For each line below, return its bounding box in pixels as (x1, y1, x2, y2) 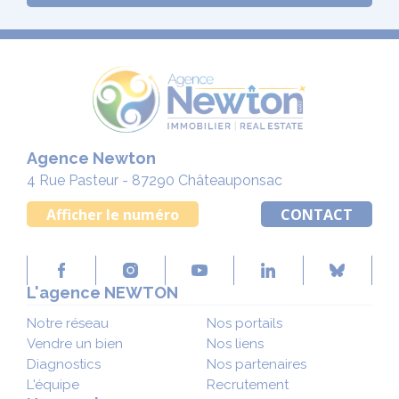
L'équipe (27, 376, 79, 393)
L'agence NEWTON (27, 282, 178, 302)
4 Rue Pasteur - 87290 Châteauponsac (27, 172, 282, 190)
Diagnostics (27, 355, 101, 372)
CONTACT (281, 205, 353, 225)
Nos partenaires (207, 355, 306, 372)
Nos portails (207, 314, 282, 331)
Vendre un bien (27, 335, 123, 352)
